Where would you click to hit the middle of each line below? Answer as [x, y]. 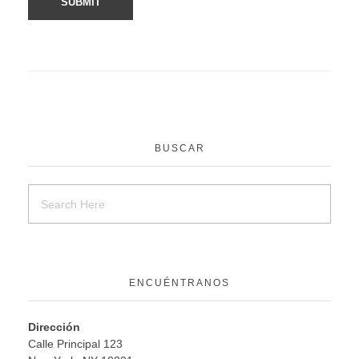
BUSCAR [179, 149]
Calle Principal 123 [75, 344]
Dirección [54, 327]
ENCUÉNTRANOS [179, 283]
